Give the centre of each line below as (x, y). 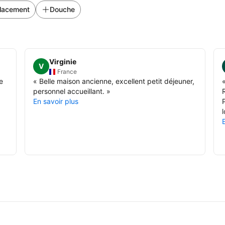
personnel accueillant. (69, 91)
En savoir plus (56, 101)
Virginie (63, 62)
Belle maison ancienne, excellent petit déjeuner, (117, 81)
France (67, 71)
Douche (62, 10)
